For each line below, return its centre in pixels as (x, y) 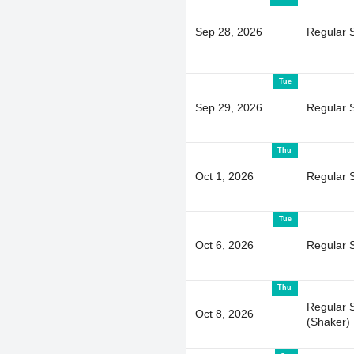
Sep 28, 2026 (228, 31)
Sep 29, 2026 (228, 107)
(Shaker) (328, 321)
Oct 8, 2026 (224, 313)
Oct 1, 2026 (224, 176)
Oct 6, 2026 (224, 245)
